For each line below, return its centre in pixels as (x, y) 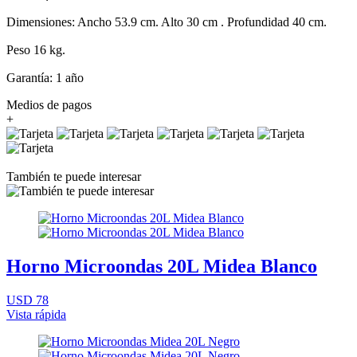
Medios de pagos (49, 104)
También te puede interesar (74, 176)
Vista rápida (36, 314)
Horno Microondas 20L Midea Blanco (162, 266)
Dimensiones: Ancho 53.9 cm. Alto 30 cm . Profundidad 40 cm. (167, 22)
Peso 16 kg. (36, 49)
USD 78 (27, 300)
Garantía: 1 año (45, 77)
